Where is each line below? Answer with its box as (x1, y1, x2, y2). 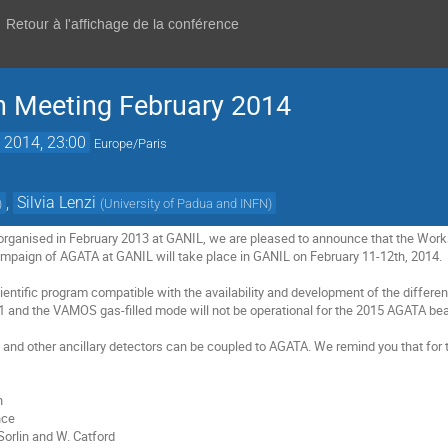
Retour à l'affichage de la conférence (6, 15, 240, 34)
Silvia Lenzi (17, 192, 97, 212)
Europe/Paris (94, 136, 168, 151)
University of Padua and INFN (104, 195, 269, 211)
